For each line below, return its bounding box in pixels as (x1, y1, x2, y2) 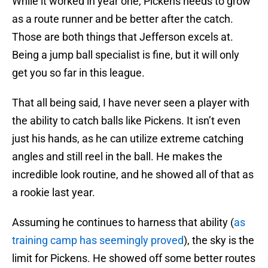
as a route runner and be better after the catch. (12, 13, 233, 26)
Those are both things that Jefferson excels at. (12, 31, 233, 44)
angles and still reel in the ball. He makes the (12, 150, 223, 163)
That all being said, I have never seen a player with (12, 96, 249, 109)
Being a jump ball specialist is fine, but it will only (12, 48, 239, 62)
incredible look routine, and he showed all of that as (12, 168, 254, 181)
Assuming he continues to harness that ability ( (12, 216, 234, 229)
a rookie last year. (12, 186, 95, 199)
